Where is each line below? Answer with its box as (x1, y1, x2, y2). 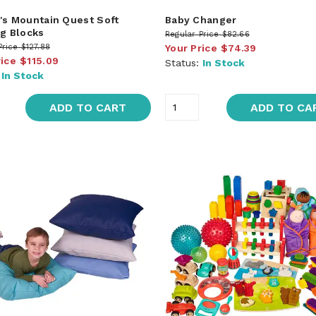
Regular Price (164, 29, 219, 39)
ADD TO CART (49, 100, 127, 114)
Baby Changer (164, 13, 237, 25)
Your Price (164, 42, 217, 54)
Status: (164, 56, 202, 68)
